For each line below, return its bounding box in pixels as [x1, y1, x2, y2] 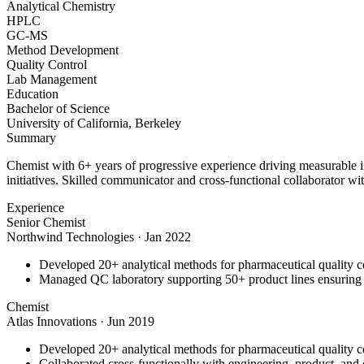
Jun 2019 [107, 314, 154, 329]
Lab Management [6, 72, 97, 87]
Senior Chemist [6, 215, 85, 230]
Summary [6, 131, 56, 145]
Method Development [6, 43, 119, 58]
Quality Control [6, 58, 87, 72]
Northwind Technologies [6, 230, 134, 245]
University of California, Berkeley [6, 116, 181, 131]
